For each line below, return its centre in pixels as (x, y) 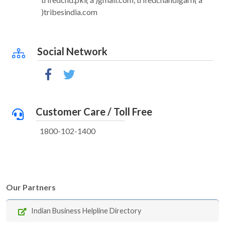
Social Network (72, 51)
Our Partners (31, 187)
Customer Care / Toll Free (94, 111)
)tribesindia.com (69, 12)
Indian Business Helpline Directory (86, 211)
